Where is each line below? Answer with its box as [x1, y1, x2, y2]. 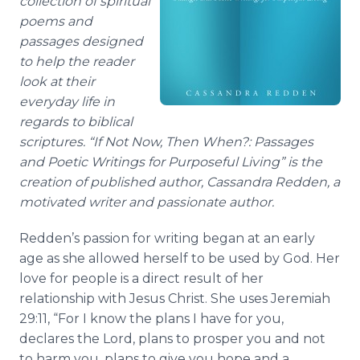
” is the [280, 154, 322, 170]
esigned [91, 34, 143, 49]
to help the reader [19, 54, 134, 69]
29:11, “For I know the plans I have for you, [19, 311, 284, 326]
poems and [19, 14, 92, 29]
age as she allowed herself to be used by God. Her [19, 251, 340, 266]
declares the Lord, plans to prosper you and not [19, 331, 325, 346]
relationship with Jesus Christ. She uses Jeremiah [19, 291, 330, 306]
